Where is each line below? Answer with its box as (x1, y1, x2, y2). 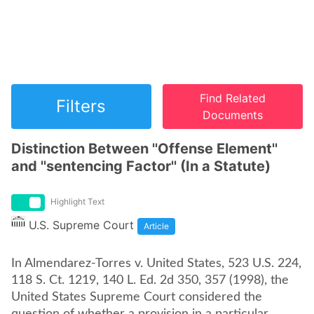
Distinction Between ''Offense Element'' (11, 140, 278, 157)
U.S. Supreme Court (29, 218, 134, 232)
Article (144, 221, 169, 231)
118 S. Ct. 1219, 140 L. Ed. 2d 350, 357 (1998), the (11, 274, 289, 287)
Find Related (200, 91, 266, 105)
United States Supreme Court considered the (11, 291, 262, 303)
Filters (56, 96, 107, 116)
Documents (203, 108, 264, 122)
